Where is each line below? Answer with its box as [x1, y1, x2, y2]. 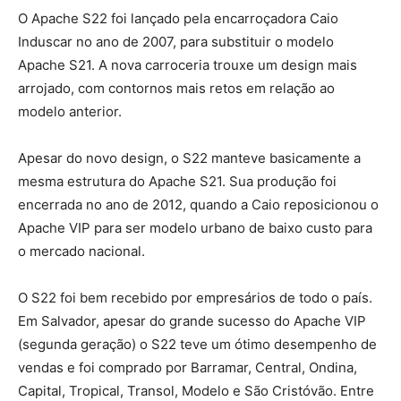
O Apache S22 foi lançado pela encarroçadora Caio [18, 9, 338, 27]
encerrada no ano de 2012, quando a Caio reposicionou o [18, 195, 379, 213]
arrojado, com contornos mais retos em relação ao [18, 79, 335, 97]
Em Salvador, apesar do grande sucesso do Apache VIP [18, 311, 366, 329]
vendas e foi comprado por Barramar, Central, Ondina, [18, 358, 357, 376]
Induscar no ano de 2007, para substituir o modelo [18, 32, 334, 50]
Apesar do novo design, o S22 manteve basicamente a [18, 149, 361, 166]
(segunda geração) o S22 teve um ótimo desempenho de [18, 335, 377, 353]
